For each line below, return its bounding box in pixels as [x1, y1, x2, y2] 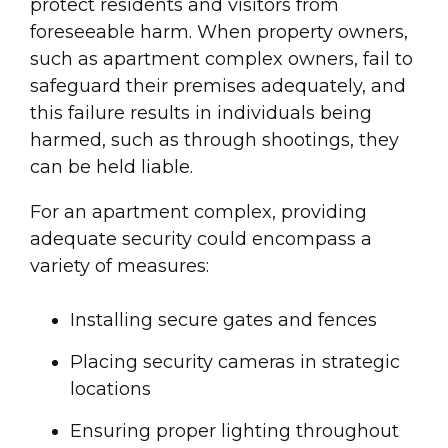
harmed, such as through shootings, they [30, 129, 399, 152]
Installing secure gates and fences [70, 309, 377, 332]
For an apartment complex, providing [30, 201, 367, 224]
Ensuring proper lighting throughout [70, 420, 399, 443]
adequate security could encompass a [30, 228, 372, 251]
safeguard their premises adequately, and [30, 75, 406, 98]
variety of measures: [30, 255, 209, 278]
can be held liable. [30, 156, 193, 179]
